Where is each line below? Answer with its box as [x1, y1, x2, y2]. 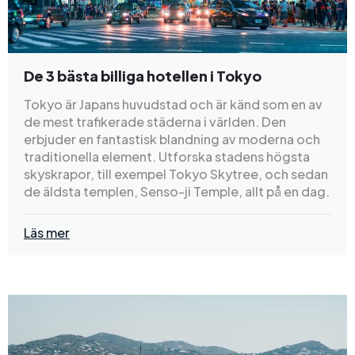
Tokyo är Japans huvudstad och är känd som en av [24, 95, 323, 113]
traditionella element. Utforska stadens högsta [24, 147, 310, 165]
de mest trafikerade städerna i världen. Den [24, 113, 286, 130]
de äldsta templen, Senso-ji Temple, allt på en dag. [24, 182, 330, 200]
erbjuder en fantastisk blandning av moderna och [24, 130, 320, 147]
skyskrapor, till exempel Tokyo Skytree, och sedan [24, 165, 328, 182]
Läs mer [24, 223, 70, 241]
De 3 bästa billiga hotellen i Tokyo [24, 66, 261, 85]
